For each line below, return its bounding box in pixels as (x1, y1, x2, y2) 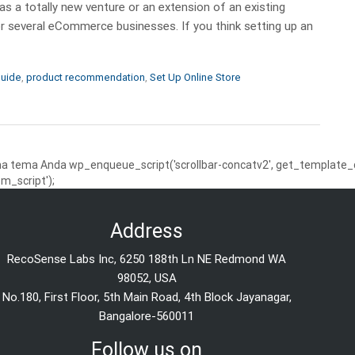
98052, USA (116, 270, 177, 285)
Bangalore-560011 (99, 308, 195, 323)
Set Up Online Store (150, 71, 241, 83)
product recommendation (26, 71, 145, 83)
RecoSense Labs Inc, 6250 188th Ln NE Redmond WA (7, 251, 287, 266)
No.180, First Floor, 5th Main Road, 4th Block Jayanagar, (2, 289, 292, 304)
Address (110, 219, 184, 242)
